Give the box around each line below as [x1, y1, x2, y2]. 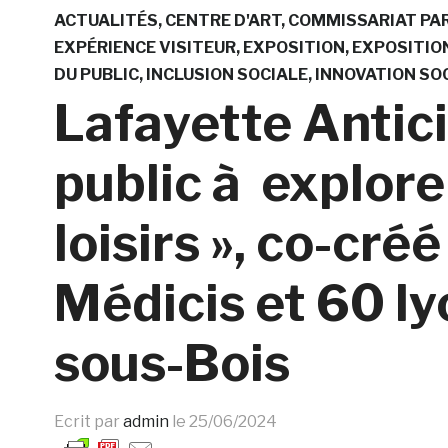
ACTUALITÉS [53, 10, 158, 30]
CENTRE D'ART [164, 10, 281, 30]
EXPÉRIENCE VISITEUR [53, 37, 236, 57]
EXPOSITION [242, 37, 345, 57]
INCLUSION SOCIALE [145, 64, 308, 84]
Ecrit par [53, 411, 123, 431]
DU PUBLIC [53, 64, 139, 84]
